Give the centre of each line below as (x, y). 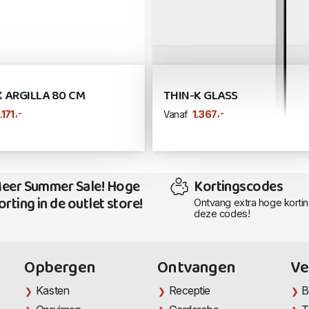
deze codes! (222, 213)
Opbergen (60, 269)
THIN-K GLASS (201, 96)
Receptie (190, 291)
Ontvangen (197, 269)
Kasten (52, 291)
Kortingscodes (239, 187)
